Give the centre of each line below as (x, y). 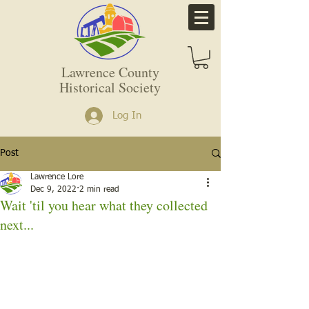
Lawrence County (110, 72)
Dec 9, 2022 (53, 189)
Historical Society (110, 87)
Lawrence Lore (57, 177)
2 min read (99, 189)
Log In (127, 116)
